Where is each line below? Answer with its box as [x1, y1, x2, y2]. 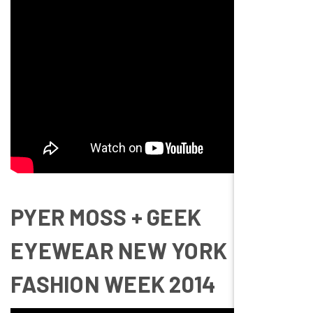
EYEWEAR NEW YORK [10, 236, 227, 263]
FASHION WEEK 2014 [10, 270, 217, 297]
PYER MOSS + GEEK [10, 203, 201, 230]
